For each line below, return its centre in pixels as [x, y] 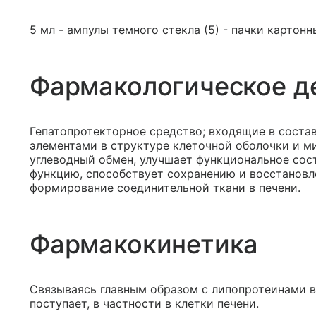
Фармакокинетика [144, 244]
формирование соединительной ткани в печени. [165, 188]
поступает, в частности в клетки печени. [144, 303]
